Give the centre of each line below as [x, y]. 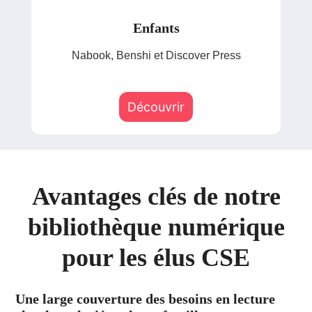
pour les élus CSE [156, 257]
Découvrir [156, 107]
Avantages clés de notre [156, 196]
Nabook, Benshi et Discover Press [156, 56]
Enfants [156, 28]
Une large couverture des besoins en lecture [146, 298]
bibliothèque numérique [156, 227]
